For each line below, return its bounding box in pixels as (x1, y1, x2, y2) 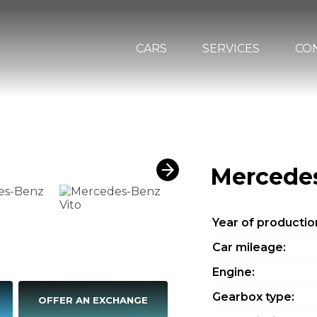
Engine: (212, 265, 255, 279)
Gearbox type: (212, 290, 294, 304)
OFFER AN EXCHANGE (38, 294, 148, 306)
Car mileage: (212, 241, 286, 254)
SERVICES (202, 41, 260, 55)
